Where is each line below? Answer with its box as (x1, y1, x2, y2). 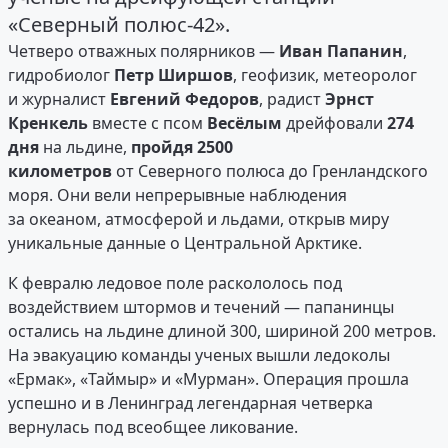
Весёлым (207, 112, 282, 135)
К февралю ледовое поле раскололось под (8, 272, 342, 295)
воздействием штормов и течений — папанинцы (8, 296, 394, 319)
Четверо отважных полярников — (8, 40, 279, 63)
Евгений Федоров (110, 88, 259, 111)
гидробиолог (8, 64, 114, 87)
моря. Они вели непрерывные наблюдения (8, 184, 347, 207)
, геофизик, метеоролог (233, 64, 417, 87)
